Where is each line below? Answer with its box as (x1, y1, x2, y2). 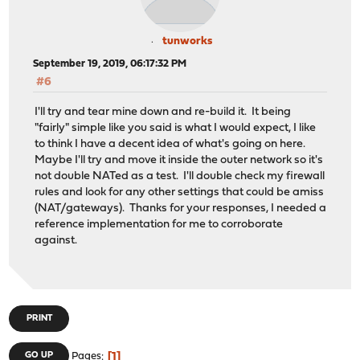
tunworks (162, 35, 212, 48)
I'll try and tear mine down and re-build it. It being (35, 105, 292, 118)
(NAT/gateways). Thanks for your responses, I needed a (35, 202, 327, 215)
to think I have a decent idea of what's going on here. (35, 137, 309, 150)
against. (35, 234, 78, 247)
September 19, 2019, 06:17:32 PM (33, 59, 187, 70)
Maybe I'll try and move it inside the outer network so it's (35, 153, 324, 166)
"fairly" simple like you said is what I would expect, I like (35, 121, 317, 134)
